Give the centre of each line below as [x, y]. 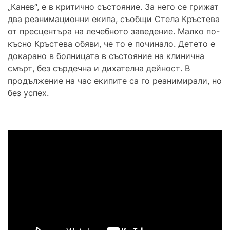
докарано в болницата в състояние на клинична [106, 56]
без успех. [28, 93]
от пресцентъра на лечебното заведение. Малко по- [114, 31]
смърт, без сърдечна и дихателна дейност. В [99, 68]
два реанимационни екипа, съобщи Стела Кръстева [114, 19]
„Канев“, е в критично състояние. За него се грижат [113, 6]
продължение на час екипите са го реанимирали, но [115, 80]
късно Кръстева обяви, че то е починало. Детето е [111, 43]
